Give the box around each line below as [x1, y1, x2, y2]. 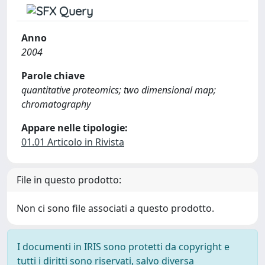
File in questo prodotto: [17, 173, 121, 186]
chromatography [21, 98, 91, 111]
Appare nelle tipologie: [21, 121, 128, 134]
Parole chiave [21, 69, 85, 82]
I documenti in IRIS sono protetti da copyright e [17, 240, 230, 253]
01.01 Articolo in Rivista [21, 135, 124, 148]
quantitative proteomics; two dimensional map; [21, 83, 216, 96]
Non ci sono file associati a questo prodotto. [17, 202, 214, 215]
